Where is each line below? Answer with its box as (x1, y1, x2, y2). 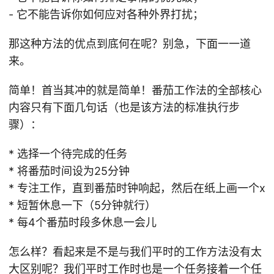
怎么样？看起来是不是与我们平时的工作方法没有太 (9, 245, 262, 258)
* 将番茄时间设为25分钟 (9, 165, 130, 177)
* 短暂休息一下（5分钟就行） (9, 199, 156, 212)
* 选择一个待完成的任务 (9, 147, 127, 160)
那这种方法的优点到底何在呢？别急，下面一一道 (9, 37, 251, 50)
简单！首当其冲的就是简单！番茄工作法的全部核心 (9, 84, 262, 97)
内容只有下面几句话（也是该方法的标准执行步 (9, 101, 240, 114)
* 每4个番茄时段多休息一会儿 (9, 216, 157, 229)
